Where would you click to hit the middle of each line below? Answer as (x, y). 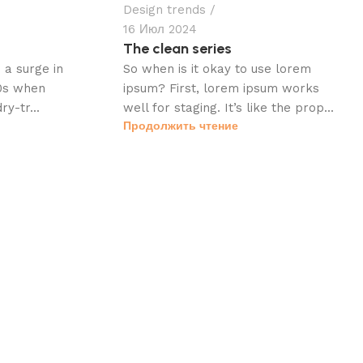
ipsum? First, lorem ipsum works (221, 89)
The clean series (177, 49)
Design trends (164, 10)
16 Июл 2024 (160, 30)
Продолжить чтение (181, 126)
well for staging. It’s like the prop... (228, 108)
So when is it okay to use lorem (217, 69)
